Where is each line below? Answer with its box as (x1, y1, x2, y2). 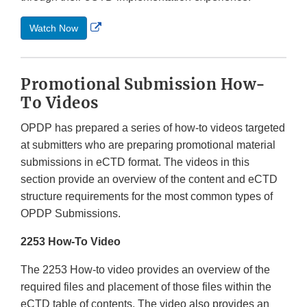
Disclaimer (101, 53, 153, 65)
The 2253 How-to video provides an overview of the (21, 264, 270, 276)
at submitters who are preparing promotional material (21, 139, 275, 151)
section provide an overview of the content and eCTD (21, 173, 278, 186)
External (101, 19, 141, 31)
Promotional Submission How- (21, 75, 266, 95)
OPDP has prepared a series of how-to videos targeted (21, 122, 285, 134)
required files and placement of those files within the (21, 281, 271, 293)
